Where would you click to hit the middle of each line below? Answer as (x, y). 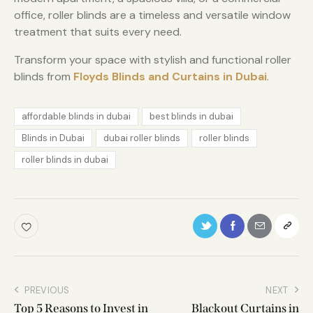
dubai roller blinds (142, 138)
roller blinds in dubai (65, 160)
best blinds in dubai (192, 116)
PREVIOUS (47, 290)
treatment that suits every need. (98, 32)
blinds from (44, 77)
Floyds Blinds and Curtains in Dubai (170, 77)
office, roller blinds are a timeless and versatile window (152, 15)
